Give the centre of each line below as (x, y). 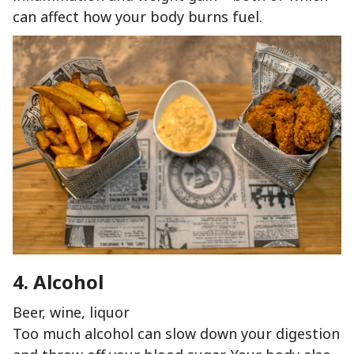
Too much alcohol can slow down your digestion (176, 334)
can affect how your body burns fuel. (137, 17)
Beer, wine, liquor (71, 313)
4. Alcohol (58, 282)
